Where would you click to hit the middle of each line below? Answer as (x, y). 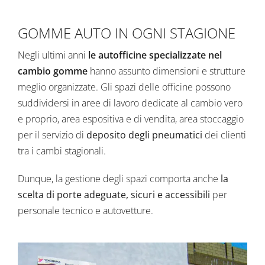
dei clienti (224, 135)
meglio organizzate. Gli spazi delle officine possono (124, 87)
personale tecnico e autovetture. (85, 211)
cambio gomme (54, 71)
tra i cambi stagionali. (62, 151)
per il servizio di (52, 135)
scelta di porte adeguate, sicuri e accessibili (114, 195)
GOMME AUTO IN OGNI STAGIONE (127, 33)
